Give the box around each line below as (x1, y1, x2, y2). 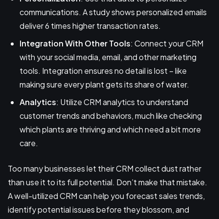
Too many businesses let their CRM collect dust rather (8, 163, 201, 174)
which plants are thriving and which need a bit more (20, 124, 201, 135)
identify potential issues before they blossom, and (8, 204, 189, 215)
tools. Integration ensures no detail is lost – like (20, 66, 187, 76)
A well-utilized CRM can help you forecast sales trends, (8, 191, 205, 201)
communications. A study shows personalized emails (20, 7, 207, 18)
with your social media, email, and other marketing (20, 52, 197, 63)
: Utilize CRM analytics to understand (56, 97, 188, 108)
